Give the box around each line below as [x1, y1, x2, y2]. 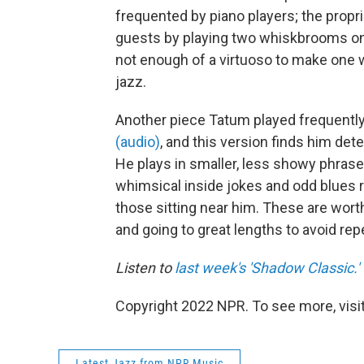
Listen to [115, 259, 175, 276]
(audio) [115, 133, 160, 150]
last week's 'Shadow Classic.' [175, 259, 359, 276]
